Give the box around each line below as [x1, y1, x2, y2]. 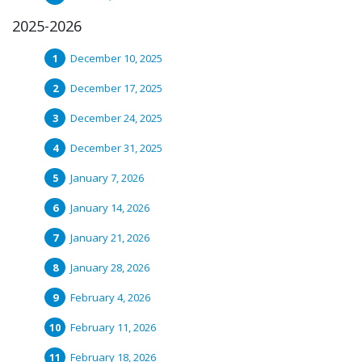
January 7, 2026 [70, 170, 144, 185]
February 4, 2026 [70, 290, 150, 305]
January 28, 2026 [70, 260, 149, 275]
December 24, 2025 [70, 111, 162, 125]
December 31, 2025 [70, 141, 162, 155]
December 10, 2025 [70, 51, 162, 65]
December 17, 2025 [70, 81, 162, 95]
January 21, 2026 [70, 230, 149, 245]
